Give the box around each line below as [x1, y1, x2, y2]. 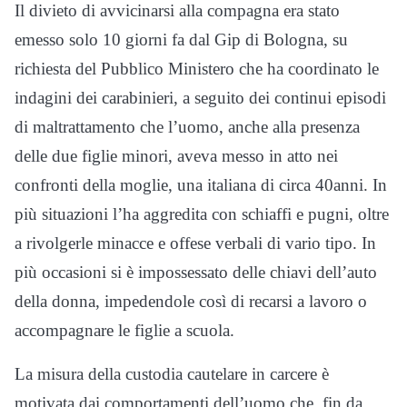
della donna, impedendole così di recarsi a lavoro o [15, 292, 367, 312]
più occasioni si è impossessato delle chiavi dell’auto [15, 263, 377, 283]
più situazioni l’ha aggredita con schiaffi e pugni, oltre [15, 204, 389, 224]
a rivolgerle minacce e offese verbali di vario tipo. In [15, 233, 376, 253]
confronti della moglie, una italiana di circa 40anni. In [15, 175, 387, 195]
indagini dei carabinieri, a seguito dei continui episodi [15, 88, 386, 108]
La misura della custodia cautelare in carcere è [15, 364, 329, 384]
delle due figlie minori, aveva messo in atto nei [15, 146, 338, 166]
